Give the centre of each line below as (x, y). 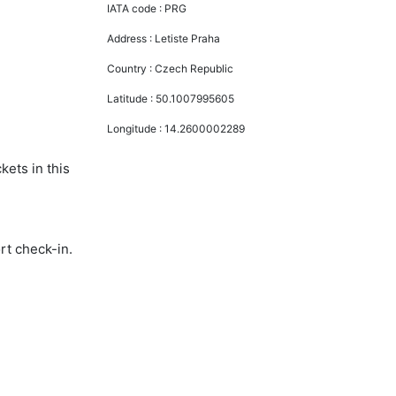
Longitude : (136, 128)
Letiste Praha (188, 38)
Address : (131, 38)
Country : (131, 68)
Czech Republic (194, 68)
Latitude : (132, 98)
